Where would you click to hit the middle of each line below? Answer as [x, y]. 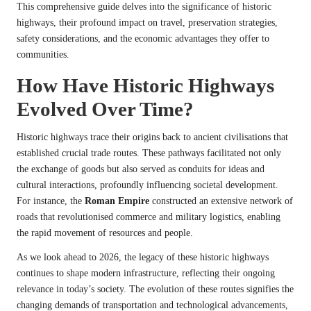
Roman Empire [117, 201]
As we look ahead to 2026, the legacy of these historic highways [143, 258]
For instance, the [51, 201]
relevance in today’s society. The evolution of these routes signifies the [155, 289]
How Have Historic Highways [145, 86]
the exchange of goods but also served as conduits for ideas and [141, 169]
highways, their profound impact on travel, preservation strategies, [147, 23]
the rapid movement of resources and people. [105, 233]
